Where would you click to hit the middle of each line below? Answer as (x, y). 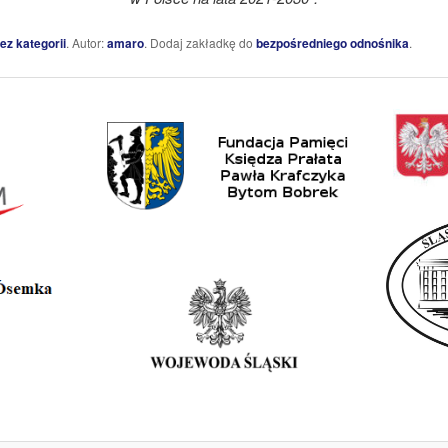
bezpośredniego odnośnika (332, 43)
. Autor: (86, 43)
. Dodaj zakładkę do (199, 43)
